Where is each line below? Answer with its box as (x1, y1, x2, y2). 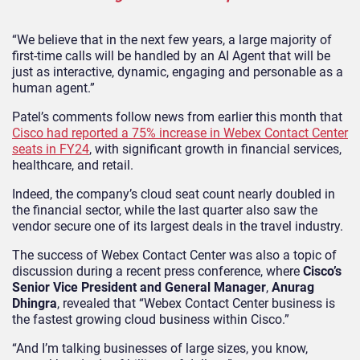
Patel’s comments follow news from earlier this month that (12, 108, 342, 125)
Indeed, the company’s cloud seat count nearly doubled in (12, 186, 335, 202)
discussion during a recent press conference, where (12, 263, 303, 279)
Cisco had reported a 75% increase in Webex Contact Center (12, 125, 348, 141)
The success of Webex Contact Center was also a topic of (12, 247, 337, 263)
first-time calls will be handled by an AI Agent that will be (12, 47, 330, 63)
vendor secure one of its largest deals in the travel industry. (12, 218, 343, 234)
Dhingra (12, 295, 57, 311)
